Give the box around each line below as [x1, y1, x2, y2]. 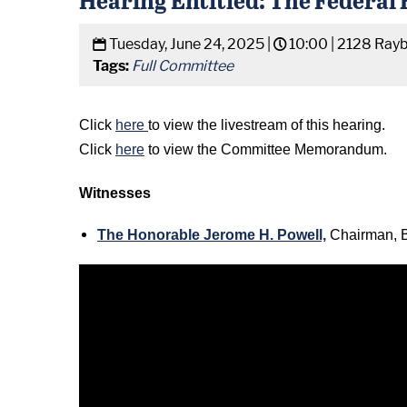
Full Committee [132, 57, 233, 74]
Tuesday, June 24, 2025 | [106, 35, 273, 53]
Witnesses [79, 185, 151, 201]
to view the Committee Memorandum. [144, 142, 391, 157]
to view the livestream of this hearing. [148, 117, 385, 133]
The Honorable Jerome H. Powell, [97, 227, 326, 243]
